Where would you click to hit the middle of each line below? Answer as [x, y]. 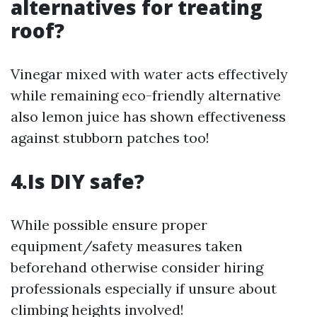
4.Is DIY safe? [77, 181]
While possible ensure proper [109, 225]
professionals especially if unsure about [144, 288]
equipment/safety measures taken [127, 246]
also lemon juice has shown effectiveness [148, 116]
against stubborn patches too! [110, 138]
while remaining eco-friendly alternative [146, 95]
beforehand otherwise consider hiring [137, 267]
